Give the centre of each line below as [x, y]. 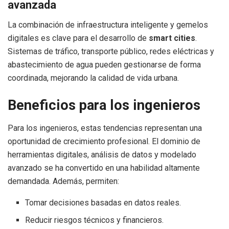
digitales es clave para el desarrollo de [78, 38]
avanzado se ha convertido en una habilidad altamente [104, 168]
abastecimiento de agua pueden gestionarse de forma [104, 64]
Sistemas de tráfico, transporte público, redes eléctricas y [111, 51]
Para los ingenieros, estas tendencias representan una [105, 128]
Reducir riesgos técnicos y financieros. [95, 220]
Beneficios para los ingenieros [104, 106]
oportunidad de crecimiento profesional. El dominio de [104, 142]
